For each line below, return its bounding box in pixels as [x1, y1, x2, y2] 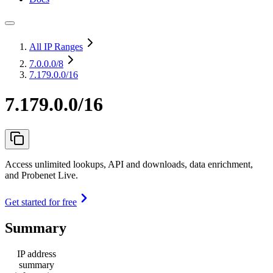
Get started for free [5, 196, 77, 207]
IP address [17, 248, 56, 259]
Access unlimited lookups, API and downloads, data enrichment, [5, 158, 253, 169]
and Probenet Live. [5, 169, 78, 180]
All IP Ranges [29, 41, 83, 52]
